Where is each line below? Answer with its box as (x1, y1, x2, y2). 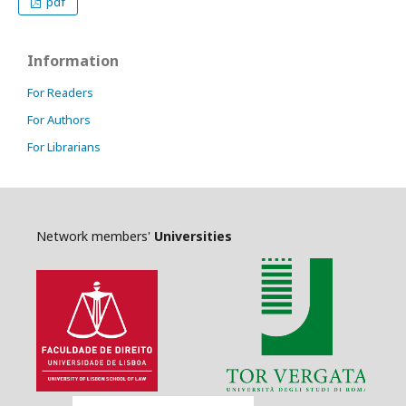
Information (27, 51, 119, 71)
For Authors (27, 111, 91, 128)
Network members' (36, 227, 154, 245)
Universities (154, 227, 232, 245)
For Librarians (27, 139, 101, 155)
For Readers (27, 84, 93, 101)
